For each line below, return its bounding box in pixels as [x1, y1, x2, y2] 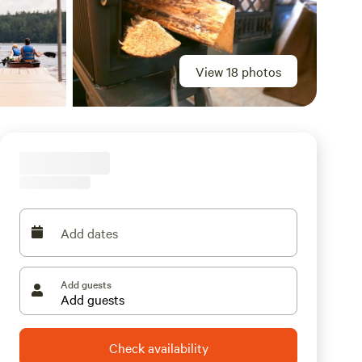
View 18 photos [196, 62, 281, 80]
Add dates [61, 224, 118, 242]
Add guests [61, 276, 112, 291]
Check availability [108, 339, 208, 356]
